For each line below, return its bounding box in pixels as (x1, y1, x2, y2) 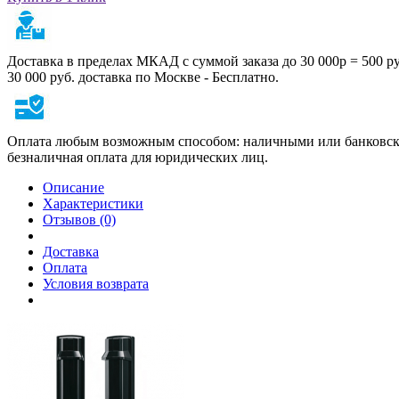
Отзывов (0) (43, 211, 116, 227)
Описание (43, 179, 104, 195)
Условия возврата (43, 275, 149, 291)
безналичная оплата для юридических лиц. (7, 149, 268, 165)
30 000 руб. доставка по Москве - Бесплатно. (7, 69, 279, 85)
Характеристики (43, 195, 143, 211)
